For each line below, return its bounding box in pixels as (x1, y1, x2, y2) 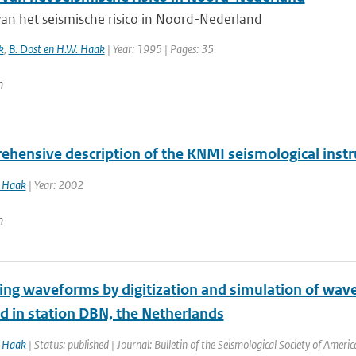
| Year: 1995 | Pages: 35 (104, 41, 214, 56)
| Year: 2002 (25, 177, 83, 192)
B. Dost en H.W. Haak (8, 41, 105, 56)
